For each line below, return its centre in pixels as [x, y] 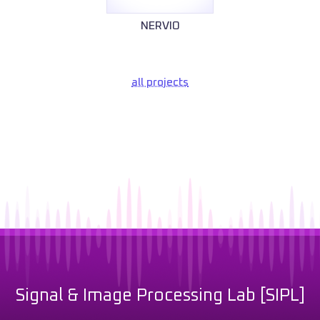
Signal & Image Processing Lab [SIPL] [160, 296]
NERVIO [160, 26]
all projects [160, 82]
